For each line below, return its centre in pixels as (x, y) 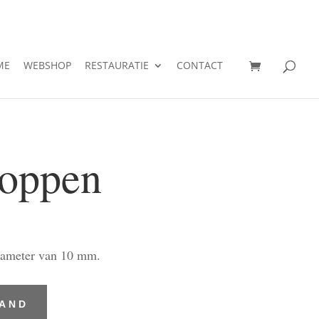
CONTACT (200, 65)
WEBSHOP (47, 65)
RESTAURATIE (117, 65)
